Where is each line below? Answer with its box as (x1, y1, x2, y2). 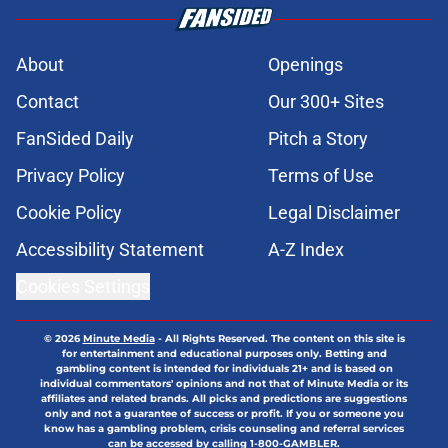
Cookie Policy (16, 202, 122, 224)
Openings (268, 54, 343, 76)
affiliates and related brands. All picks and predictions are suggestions (41, 392, 407, 406)
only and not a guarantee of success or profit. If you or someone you (44, 407, 404, 421)
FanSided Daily (16, 128, 134, 150)
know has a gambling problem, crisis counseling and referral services (44, 422, 404, 436)
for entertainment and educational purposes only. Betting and (61, 347, 387, 361)
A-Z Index (268, 239, 344, 261)
